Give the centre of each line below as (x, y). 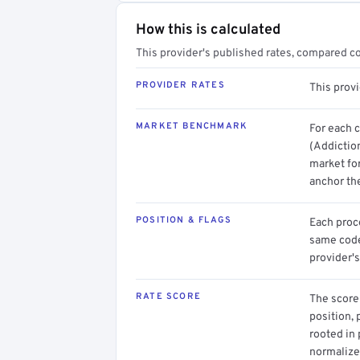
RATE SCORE (168, 296)
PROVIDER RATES (180, 85)
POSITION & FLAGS (184, 220)
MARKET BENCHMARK (192, 126)
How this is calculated (208, 30)
